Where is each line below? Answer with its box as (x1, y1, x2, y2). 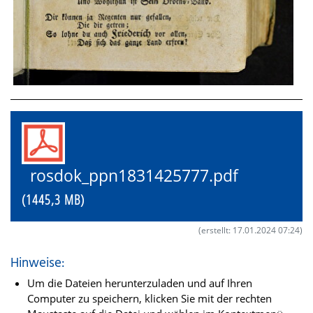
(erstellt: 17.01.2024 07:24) (198, 224, 303, 237)
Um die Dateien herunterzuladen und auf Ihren (27, 276, 252, 291)
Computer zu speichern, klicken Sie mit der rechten (27, 291, 272, 306)
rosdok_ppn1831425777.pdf (22, 165, 255, 187)
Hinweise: (10, 253, 64, 275)
